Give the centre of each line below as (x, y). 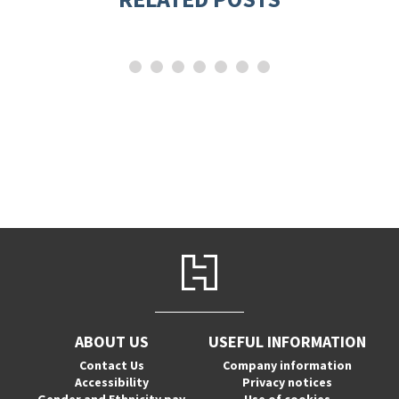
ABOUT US (111, 342)
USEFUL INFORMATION (288, 342)
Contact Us (111, 365)
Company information (288, 365)
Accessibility (111, 382)
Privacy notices (288, 382)
